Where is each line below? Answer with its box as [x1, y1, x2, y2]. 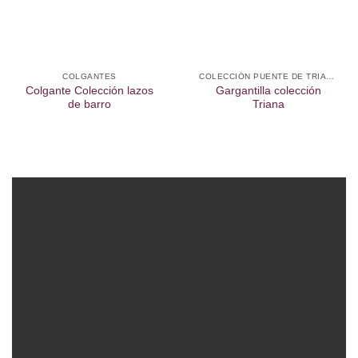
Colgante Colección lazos [26, 85, 153, 97]
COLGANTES [62, 72, 117, 82]
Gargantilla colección [216, 85, 321, 97]
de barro [68, 98, 111, 111]
